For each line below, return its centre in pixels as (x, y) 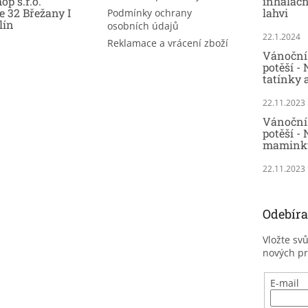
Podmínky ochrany (149, 13)
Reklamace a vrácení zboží (167, 43)
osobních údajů (143, 26)
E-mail (285, 283)
